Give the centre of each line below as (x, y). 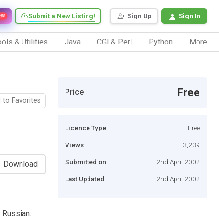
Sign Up (140, 16)
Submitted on (86, 162)
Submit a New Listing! (62, 16)
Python (161, 42)
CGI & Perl (115, 42)
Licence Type (86, 127)
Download (21, 164)
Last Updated (85, 179)
